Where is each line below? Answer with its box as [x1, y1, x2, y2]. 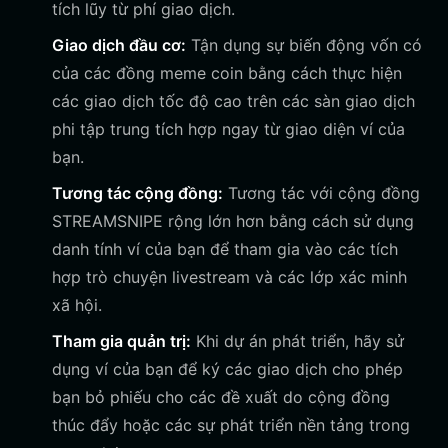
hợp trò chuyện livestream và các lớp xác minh [52, 267, 407, 287]
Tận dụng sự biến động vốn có [186, 35, 422, 55]
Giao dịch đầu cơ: [52, 35, 186, 55]
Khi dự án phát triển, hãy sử [191, 331, 404, 351]
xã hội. [52, 295, 102, 315]
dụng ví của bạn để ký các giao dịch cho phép [52, 359, 403, 379]
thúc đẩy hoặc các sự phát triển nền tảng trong [52, 415, 410, 435]
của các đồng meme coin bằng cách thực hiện [52, 63, 402, 83]
